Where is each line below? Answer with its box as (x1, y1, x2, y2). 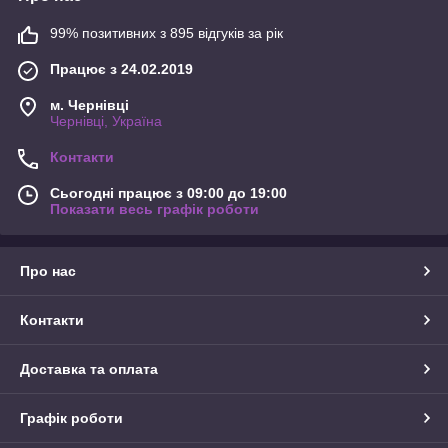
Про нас (20, 262, 76, 279)
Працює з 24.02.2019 (50, 60, 193, 77)
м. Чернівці (50, 96, 129, 113)
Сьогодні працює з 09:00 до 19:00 (50, 184, 287, 201)
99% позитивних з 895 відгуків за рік (50, 24, 283, 41)
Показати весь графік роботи (50, 200, 259, 217)
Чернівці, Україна (50, 112, 162, 129)
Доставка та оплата (20, 360, 158, 377)
